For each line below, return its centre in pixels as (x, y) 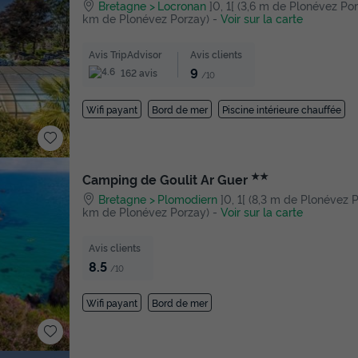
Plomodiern (188, 199)
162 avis (138, 72)
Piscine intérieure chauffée (282, 109)
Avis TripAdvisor (125, 54)
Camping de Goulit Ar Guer (167, 179)
